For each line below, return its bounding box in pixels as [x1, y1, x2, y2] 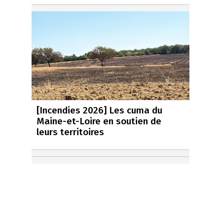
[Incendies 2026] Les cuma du [37, 105, 162, 116]
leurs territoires [37, 126, 104, 138]
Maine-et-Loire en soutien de [37, 115, 161, 127]
